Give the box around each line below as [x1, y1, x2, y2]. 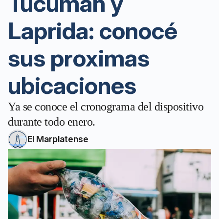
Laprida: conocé [8, 16, 177, 45]
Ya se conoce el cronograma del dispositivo [8, 100, 203, 113]
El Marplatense [27, 134, 88, 144]
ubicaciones [8, 71, 136, 100]
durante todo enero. [8, 115, 95, 128]
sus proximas [8, 44, 150, 72]
